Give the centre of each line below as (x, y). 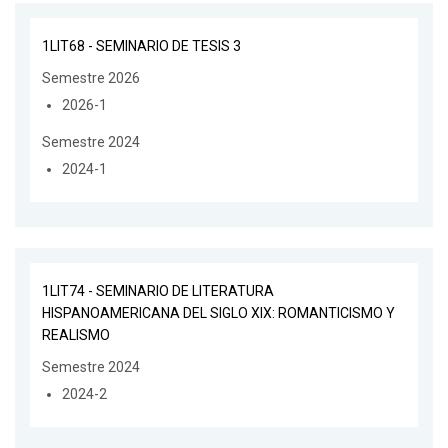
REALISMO (76, 335)
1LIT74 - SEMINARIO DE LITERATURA (158, 291)
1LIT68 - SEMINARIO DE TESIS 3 (141, 46)
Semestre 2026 (91, 78)
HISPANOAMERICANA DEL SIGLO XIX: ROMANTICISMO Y (218, 313)
